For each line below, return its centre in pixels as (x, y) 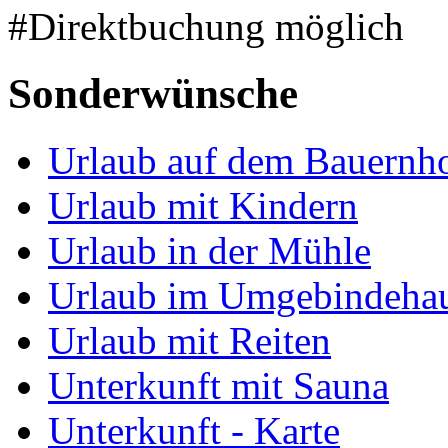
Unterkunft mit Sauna (218, 385)
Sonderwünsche (153, 93)
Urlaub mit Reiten (189, 340)
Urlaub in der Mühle (209, 250)
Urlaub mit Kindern (203, 205)
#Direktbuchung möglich (206, 26)
